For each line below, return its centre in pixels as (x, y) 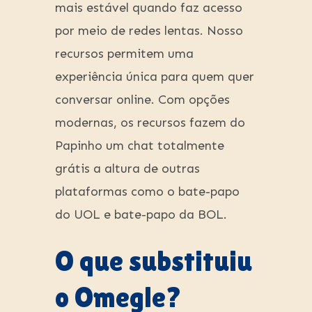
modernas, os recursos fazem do (150, 123)
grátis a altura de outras (127, 169)
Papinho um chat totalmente (140, 146)
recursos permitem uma (124, 54)
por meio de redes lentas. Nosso (149, 31)
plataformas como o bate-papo (147, 192)
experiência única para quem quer (155, 77)
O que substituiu (154, 262)
